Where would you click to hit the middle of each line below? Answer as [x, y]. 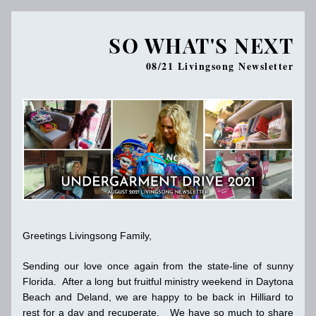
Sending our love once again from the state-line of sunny [158, 266]
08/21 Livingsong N [196, 66]
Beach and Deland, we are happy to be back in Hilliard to [158, 297]
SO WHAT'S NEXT [201, 45]
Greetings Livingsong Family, [87, 236]
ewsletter [270, 66]
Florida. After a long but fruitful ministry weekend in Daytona [158, 281]
